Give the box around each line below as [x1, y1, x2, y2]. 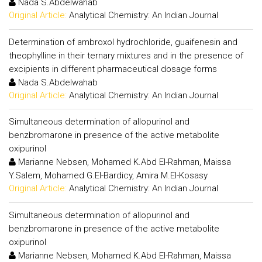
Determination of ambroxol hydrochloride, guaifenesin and [9, 36, 237, 47]
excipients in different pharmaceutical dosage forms [9, 63, 217, 74]
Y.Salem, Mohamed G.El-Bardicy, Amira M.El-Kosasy [9, 170, 208, 181]
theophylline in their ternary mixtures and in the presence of [9, 50, 243, 61]
